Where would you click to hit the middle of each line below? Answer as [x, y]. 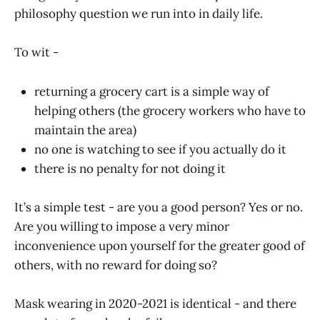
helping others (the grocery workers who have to [170, 110]
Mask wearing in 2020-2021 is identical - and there [155, 303]
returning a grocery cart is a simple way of [152, 91]
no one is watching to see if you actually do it [160, 149]
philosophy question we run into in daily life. [139, 14]
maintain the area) [85, 130]
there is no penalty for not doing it [130, 168]
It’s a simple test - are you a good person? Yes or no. [159, 207]
